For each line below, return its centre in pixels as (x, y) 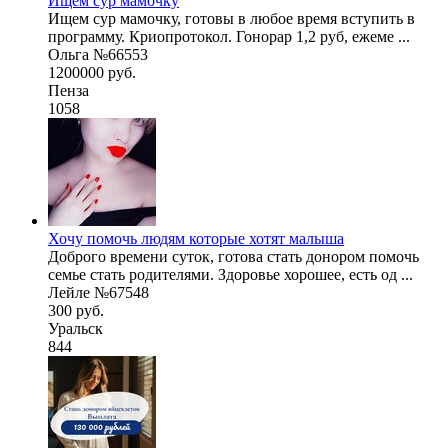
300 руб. (76, 310)
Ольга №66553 (98, 54)
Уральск (75, 328)
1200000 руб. (92, 72)
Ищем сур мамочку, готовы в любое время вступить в (231, 18)
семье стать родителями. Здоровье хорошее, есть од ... (230, 274)
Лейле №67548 (98, 292)
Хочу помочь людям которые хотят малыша (196, 238)
